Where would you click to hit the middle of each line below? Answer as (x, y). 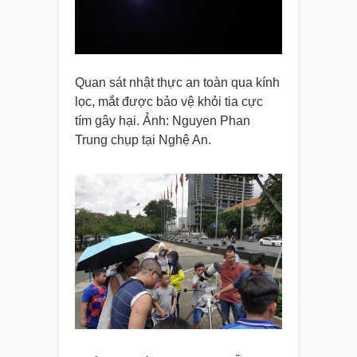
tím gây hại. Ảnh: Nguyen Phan (163, 121)
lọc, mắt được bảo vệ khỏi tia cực (169, 102)
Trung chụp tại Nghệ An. (143, 140)
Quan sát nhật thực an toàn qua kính (177, 83)
